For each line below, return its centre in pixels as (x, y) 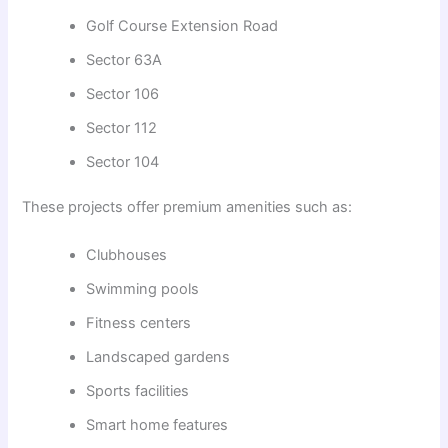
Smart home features (157, 424)
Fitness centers (139, 322)
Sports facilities (138, 390)
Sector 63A (124, 59)
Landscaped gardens (158, 356)
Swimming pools (143, 288)
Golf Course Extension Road (182, 25)
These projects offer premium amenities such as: (187, 207)
